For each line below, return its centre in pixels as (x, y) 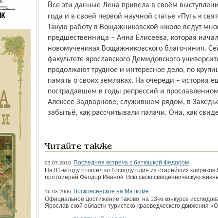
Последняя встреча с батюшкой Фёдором (131, 163)
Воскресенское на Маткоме (111, 191)
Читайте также (78, 147)
